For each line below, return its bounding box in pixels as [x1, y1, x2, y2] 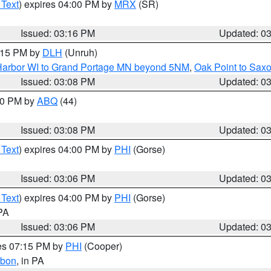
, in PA [16, 253, 44, 267]
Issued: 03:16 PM [21, 26, 96, 40]
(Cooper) [82, 239, 122, 253]
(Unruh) [62, 45, 97, 59]
